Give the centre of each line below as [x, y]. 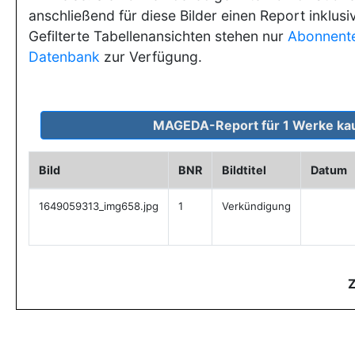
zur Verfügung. [151, 57]
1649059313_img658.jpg [99, 206]
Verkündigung [256, 206]
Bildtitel [244, 170]
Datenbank [64, 57]
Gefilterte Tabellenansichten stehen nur [158, 36]
